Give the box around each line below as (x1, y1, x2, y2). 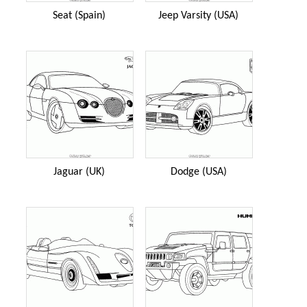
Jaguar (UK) (53, 166, 105, 177)
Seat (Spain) (53, 10, 106, 21)
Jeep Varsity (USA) (158, 10, 238, 21)
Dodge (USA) (170, 166, 227, 177)
